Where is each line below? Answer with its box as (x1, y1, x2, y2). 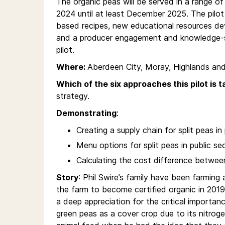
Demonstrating (56, 108, 117, 119)
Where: (56, 62, 87, 72)
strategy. (56, 91, 89, 101)
